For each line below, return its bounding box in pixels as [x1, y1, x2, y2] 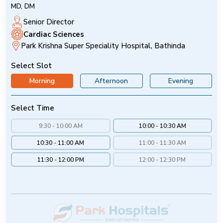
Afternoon [95, 76, 128, 86]
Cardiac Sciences [23, 29, 84, 39]
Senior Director [23, 16, 74, 27]
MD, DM [11, 1, 35, 11]
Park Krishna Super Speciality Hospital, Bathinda [21, 41, 185, 51]
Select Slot [11, 61, 52, 71]
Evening [168, 76, 194, 86]
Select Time [11, 103, 54, 113]
